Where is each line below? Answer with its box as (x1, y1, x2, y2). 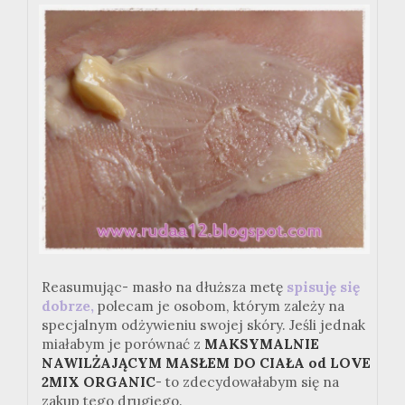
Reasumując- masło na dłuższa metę (42, 278, 287, 296)
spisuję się (287, 278, 360, 296)
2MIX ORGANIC (42, 372, 155, 391)
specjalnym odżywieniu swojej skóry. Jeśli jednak (42, 316, 365, 334)
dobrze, (42, 297, 94, 315)
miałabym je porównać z (42, 334, 204, 353)
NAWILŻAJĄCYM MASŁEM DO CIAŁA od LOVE (42, 353, 371, 372)
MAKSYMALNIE (204, 334, 319, 353)
